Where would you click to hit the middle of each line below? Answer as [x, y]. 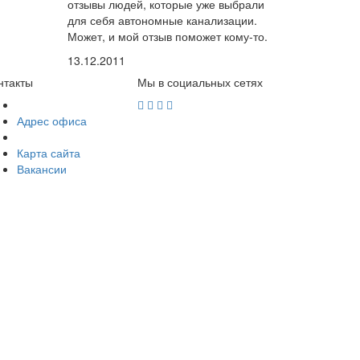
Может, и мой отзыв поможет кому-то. [167, 36]
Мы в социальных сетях [200, 82]
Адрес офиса [52, 121]
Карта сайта [49, 153]
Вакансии [42, 169]
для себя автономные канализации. [162, 20]
